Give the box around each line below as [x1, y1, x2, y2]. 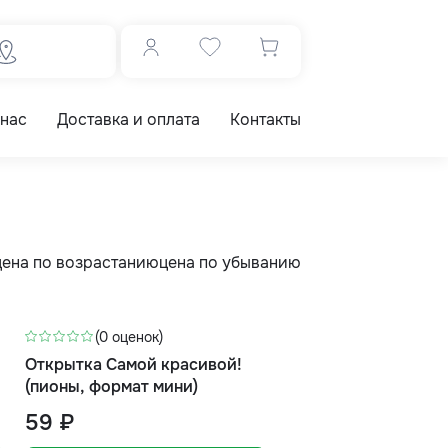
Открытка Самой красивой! [25, 354, 243, 375]
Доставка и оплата [57, 109, 200, 130]
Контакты [230, 109, 301, 130]
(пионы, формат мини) [25, 376, 199, 397]
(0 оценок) [95, 328, 164, 346]
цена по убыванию [159, 251, 301, 273]
